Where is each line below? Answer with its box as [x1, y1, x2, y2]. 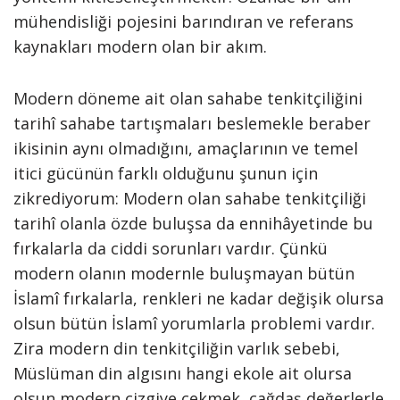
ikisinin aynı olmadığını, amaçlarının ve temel [13, 137, 358, 159]
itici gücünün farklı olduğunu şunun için [13, 162, 318, 184]
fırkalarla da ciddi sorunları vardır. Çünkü [13, 237, 328, 259]
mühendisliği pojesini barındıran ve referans [13, 11, 354, 32]
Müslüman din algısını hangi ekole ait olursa [13, 362, 352, 384]
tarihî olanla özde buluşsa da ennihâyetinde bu [13, 212, 373, 234]
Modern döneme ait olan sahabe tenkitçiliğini [13, 87, 362, 109]
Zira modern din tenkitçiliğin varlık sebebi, [13, 337, 340, 359]
